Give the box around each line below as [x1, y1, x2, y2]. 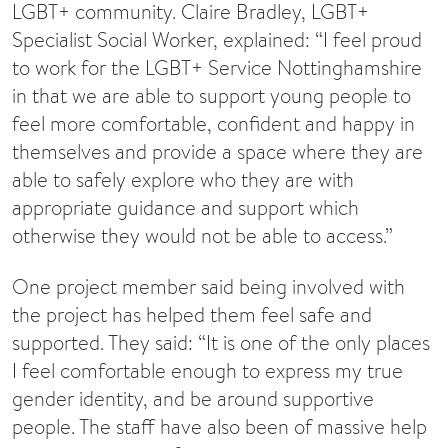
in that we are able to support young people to [12, 82, 411, 110]
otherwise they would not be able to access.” [12, 222, 393, 250]
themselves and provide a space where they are [12, 138, 423, 166]
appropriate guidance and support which [12, 194, 359, 222]
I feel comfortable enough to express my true [12, 356, 403, 384]
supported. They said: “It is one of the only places [12, 328, 430, 356]
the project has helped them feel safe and [12, 300, 372, 328]
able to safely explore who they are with [12, 166, 354, 194]
